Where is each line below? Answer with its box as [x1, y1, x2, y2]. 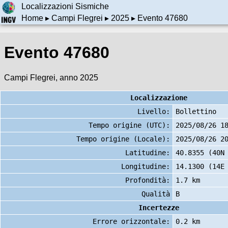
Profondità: [125, 176, 170, 184]
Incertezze [138, 203, 179, 212]
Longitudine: [121, 162, 170, 170]
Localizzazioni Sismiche [21, 2, 109, 11]
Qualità [141, 189, 170, 198]
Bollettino [176, 107, 216, 116]
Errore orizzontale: [93, 217, 170, 225]
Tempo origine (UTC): [89, 121, 170, 129]
